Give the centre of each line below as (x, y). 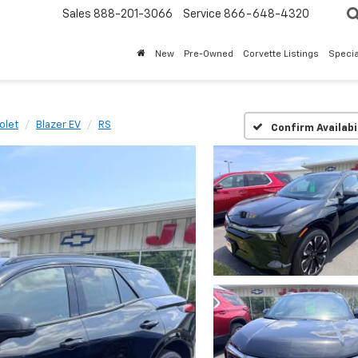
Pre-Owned (209, 55)
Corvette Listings (281, 55)
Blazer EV (58, 125)
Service (202, 15)
